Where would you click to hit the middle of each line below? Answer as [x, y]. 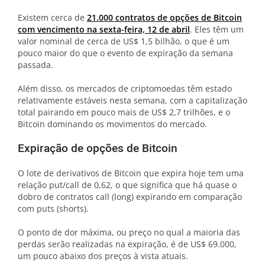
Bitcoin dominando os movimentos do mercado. [112, 124]
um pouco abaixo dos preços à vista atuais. [103, 256]
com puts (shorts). [53, 209]
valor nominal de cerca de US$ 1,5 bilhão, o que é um [124, 41]
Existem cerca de [52, 18]
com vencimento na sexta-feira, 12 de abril [104, 30]
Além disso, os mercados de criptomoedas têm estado [125, 89]
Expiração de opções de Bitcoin [98, 149]
